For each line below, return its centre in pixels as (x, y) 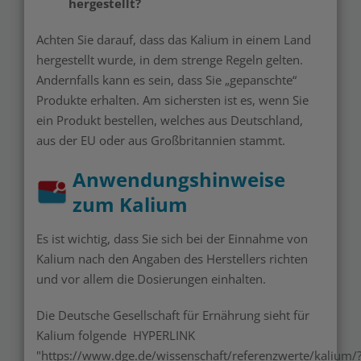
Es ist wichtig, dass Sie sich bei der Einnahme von (172, 239)
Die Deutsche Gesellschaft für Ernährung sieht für (173, 315)
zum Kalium (130, 204)
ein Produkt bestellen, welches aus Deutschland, (170, 120)
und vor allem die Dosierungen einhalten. (151, 279)
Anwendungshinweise (179, 179)
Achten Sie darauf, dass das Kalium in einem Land (174, 39)
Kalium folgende (81, 335)
